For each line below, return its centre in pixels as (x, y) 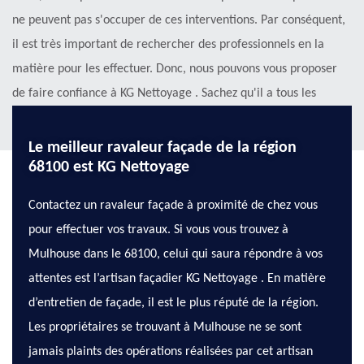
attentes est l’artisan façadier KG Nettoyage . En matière (177, 279)
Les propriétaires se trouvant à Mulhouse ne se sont (165, 328)
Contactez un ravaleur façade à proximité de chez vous (173, 206)
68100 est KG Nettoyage (109, 168)
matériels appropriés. (69, 118)
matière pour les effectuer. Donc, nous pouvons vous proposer (175, 69)
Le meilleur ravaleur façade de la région (162, 148)
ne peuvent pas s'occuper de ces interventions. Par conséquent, (179, 21)
